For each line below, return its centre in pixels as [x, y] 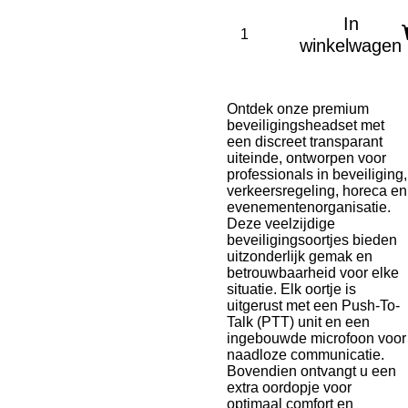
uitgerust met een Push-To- [313, 306]
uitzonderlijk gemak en [300, 256]
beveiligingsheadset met [306, 125]
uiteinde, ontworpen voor [306, 158]
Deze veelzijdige [281, 224]
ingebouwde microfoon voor [316, 338]
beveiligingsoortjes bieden [312, 240]
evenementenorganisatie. [309, 207]
